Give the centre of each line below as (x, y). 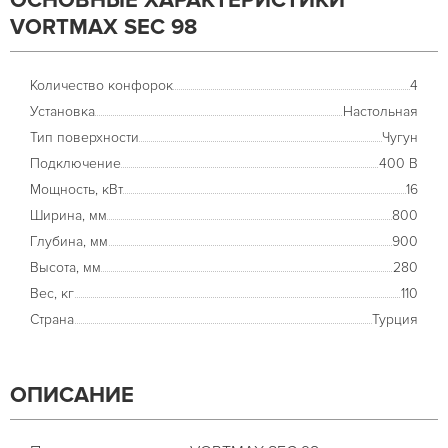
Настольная (380, 111)
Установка (62, 111)
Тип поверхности (84, 137)
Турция (395, 319)
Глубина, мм (69, 241)
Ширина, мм (68, 215)
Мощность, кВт (76, 189)
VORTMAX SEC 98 (103, 27)
